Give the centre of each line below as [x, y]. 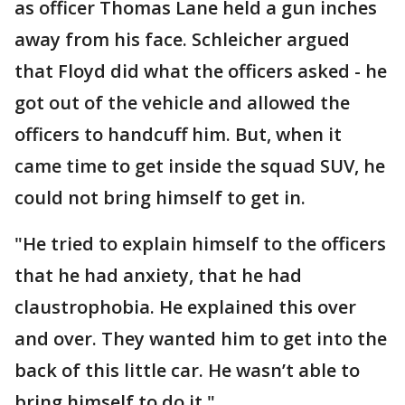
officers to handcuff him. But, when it [178, 134]
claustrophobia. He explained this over [185, 307]
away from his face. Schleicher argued [182, 39]
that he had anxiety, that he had [158, 275]
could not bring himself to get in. [162, 198]
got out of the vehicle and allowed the [182, 103]
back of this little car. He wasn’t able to [187, 370]
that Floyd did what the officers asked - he [201, 71]
